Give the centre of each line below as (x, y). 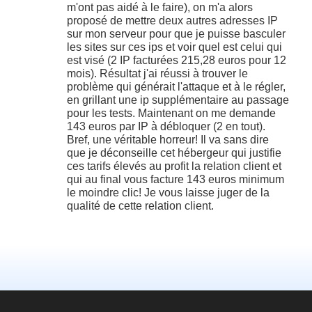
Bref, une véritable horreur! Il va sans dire (168, 139)
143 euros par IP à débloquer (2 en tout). (166, 126)
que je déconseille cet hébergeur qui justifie (174, 153)
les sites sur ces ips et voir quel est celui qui (174, 47)
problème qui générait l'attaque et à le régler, (176, 86)
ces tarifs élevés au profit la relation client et (174, 166)
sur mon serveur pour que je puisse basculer (176, 33)
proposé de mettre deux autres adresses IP (172, 20)
